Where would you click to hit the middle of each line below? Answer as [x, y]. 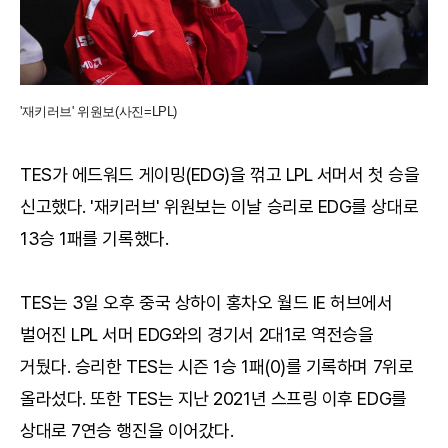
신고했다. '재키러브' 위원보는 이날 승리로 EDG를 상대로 [219, 206]
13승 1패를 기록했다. [94, 238]
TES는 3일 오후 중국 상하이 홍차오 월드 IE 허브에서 [206, 302]
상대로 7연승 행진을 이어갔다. [127, 430]
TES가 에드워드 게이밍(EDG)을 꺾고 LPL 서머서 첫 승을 [220, 174]
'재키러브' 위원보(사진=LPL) [98, 111]
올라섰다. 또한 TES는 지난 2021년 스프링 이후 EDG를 [213, 398]
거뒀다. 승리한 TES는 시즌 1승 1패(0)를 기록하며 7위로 [217, 366]
